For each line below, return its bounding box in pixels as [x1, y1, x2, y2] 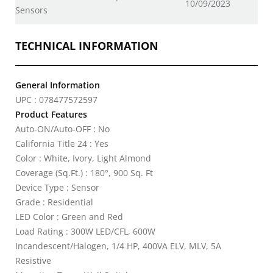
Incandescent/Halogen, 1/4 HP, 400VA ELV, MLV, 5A [15, 240, 221, 252]
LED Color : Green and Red [15, 211, 123, 222]
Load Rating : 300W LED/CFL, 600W [15, 225, 155, 237]
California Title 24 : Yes [15, 138, 108, 149]
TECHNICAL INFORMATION [15, 38, 158, 53]
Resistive [15, 255, 51, 266]
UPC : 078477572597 [15, 94, 97, 105]
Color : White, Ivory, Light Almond [15, 152, 151, 164]
